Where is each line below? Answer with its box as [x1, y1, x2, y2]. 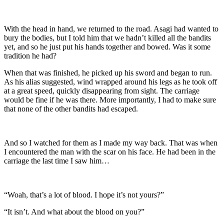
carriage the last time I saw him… [4, 156, 109, 165]
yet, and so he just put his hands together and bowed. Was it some [4, 42, 210, 51]
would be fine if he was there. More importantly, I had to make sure [4, 95, 216, 104]
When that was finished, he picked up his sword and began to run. [4, 68, 212, 77]
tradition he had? [4, 51, 56, 60]
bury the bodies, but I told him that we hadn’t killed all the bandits [4, 33, 211, 42]
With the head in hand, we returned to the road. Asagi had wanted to [4, 24, 218, 33]
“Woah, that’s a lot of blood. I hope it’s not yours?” [4, 190, 164, 199]
